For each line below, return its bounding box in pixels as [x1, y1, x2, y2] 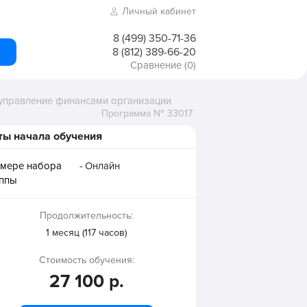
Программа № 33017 [101, 108, 193, 119]
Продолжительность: [40, 210, 133, 221]
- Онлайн [79, 160, 120, 172]
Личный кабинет [122, 5, 196, 17]
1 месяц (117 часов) [46, 227, 127, 238]
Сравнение [130, 59, 182, 71]
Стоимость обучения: [38, 254, 134, 266]
